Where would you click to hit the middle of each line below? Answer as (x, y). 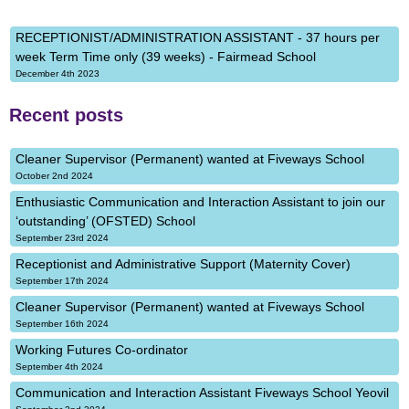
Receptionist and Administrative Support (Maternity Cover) (183, 264)
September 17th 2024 (62, 281)
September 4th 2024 (59, 367)
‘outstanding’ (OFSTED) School (105, 221)
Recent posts (66, 115)
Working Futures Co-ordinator (102, 350)
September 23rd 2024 (62, 238)
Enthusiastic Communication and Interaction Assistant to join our (200, 202)
